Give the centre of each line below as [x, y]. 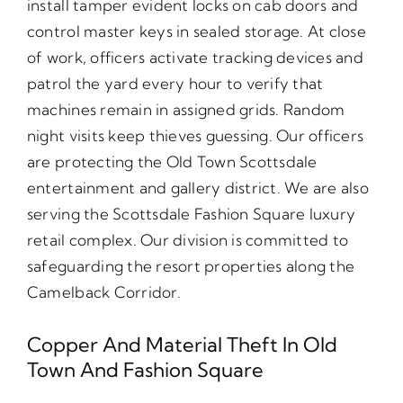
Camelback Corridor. [103, 292]
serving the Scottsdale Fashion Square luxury [191, 214]
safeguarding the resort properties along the [191, 266]
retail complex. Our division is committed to [188, 240]
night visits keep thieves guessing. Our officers [195, 136]
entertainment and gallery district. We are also [197, 188]
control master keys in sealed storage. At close [196, 31]
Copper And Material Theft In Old [182, 345]
